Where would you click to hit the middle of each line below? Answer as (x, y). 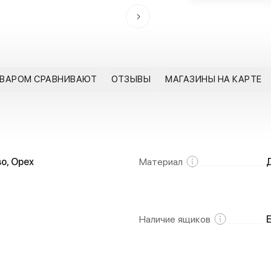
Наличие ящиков (175, 219)
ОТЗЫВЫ (131, 79)
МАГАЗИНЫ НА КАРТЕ (214, 79)
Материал (161, 162)
